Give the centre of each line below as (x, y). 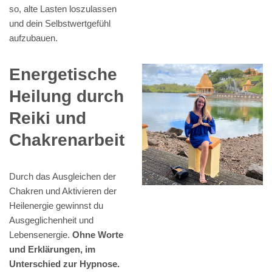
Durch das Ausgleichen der (63, 177)
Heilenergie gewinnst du (56, 206)
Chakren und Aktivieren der (63, 191)
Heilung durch (66, 97)
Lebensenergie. (41, 235)
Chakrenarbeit (67, 140)
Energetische (63, 75)
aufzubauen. (33, 38)
